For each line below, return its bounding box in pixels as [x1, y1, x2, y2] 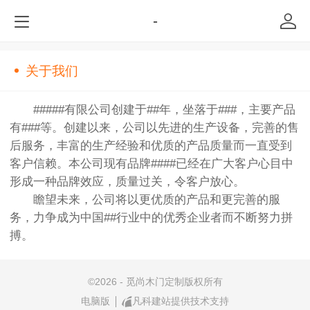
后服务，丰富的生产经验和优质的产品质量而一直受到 [10, 139, 292, 153]
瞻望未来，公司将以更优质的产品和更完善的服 [10, 193, 280, 207]
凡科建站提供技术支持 [132, 295, 230, 307]
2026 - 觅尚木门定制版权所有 [94, 276, 223, 288]
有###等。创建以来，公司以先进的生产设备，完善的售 [10, 121, 299, 135]
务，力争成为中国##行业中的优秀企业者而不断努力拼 [10, 211, 293, 225]
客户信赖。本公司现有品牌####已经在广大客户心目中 [10, 157, 293, 171]
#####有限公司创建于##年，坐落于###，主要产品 [10, 103, 295, 117]
